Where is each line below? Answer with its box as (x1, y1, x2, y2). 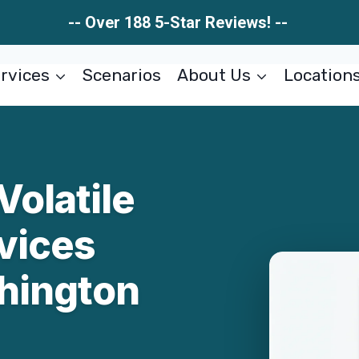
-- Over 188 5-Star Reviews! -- (67, 13, 292, 32)
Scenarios (83, 65, 162, 85)
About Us (176, 65, 251, 85)
